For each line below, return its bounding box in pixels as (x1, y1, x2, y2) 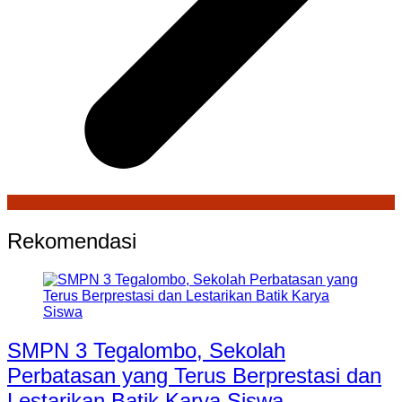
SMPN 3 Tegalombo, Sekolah (7, 337, 285, 363)
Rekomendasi (7, 228, 136, 253)
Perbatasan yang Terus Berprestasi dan (7, 363, 381, 388)
